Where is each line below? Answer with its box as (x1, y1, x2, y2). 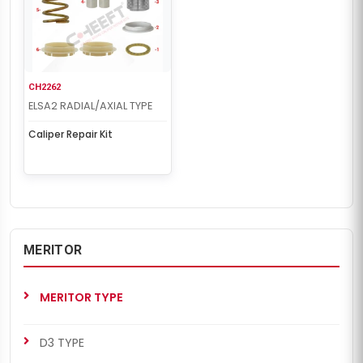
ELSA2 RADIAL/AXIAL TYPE (28, 98, 152, 113)
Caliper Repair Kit (28, 126, 113, 141)
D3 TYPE (40, 334, 84, 351)
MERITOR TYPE (40, 288, 123, 305)
